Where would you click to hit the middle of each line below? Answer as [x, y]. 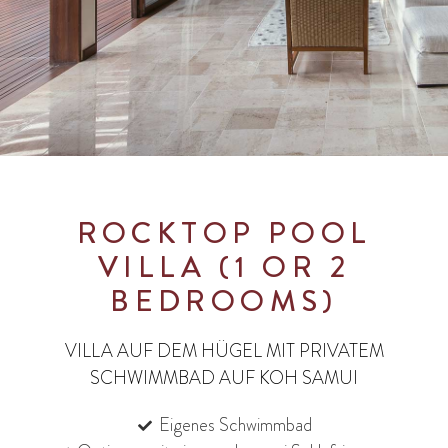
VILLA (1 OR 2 [224, 267]
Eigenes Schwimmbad [235, 425]
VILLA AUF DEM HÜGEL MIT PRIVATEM [224, 351]
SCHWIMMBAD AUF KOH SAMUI [224, 378]
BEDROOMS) [224, 301]
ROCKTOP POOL [224, 233]
